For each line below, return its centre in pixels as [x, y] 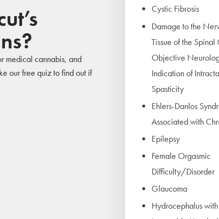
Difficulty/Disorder [183, 172]
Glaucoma [169, 189]
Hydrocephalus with [185, 206]
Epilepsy [166, 138]
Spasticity [168, 88]
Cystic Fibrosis [175, 9]
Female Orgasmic [181, 156]
